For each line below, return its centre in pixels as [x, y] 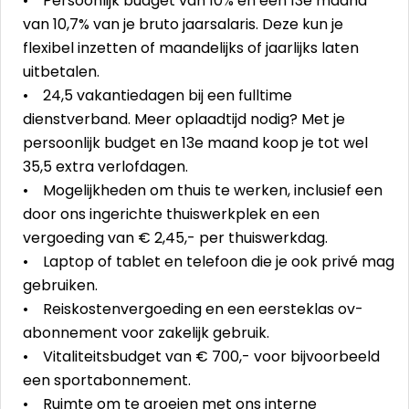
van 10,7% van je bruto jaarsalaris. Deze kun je [183, 24]
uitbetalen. [63, 72]
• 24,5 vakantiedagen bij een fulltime [157, 95]
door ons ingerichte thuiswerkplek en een [171, 214]
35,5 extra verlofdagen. [109, 167]
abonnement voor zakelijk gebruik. [148, 333]
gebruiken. [62, 285]
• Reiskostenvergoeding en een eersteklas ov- [193, 309]
